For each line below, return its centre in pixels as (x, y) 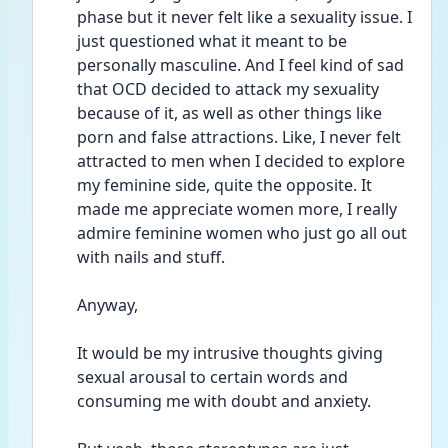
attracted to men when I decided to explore (241, 161)
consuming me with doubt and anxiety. (226, 401)
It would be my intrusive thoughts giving (230, 353)
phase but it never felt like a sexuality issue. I (244, 17)
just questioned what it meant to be (212, 41)
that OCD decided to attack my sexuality (228, 89)
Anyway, (107, 305)
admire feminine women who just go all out (242, 233)
